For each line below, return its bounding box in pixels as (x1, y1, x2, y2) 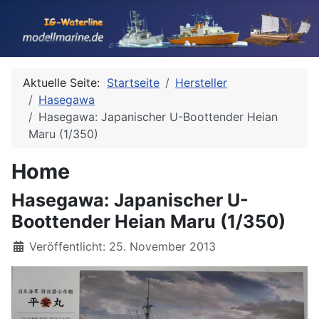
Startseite (107, 75, 159, 90)
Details (11, 239, 49, 253)
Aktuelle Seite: (23, 75, 107, 90)
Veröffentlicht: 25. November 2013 (29, 239, 216, 253)
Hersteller (175, 75, 227, 90)
